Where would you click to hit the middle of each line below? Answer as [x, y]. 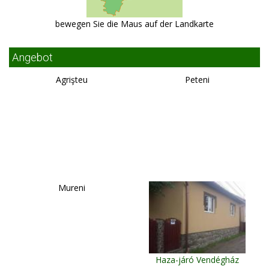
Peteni [197, 79]
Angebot [32, 57]
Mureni [72, 187]
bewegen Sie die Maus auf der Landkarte [134, 23]
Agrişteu [72, 79]
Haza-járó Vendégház [197, 259]
